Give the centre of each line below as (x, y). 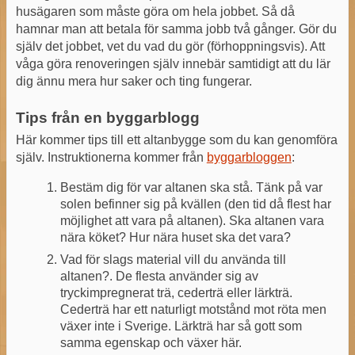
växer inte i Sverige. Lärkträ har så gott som (181, 326)
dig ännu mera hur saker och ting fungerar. (134, 81)
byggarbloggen (249, 157)
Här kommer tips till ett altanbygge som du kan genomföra (176, 139)
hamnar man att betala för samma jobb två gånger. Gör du (176, 29)
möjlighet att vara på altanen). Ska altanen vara (192, 220)
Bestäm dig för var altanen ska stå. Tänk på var (191, 187)
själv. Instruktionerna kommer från (111, 157)
